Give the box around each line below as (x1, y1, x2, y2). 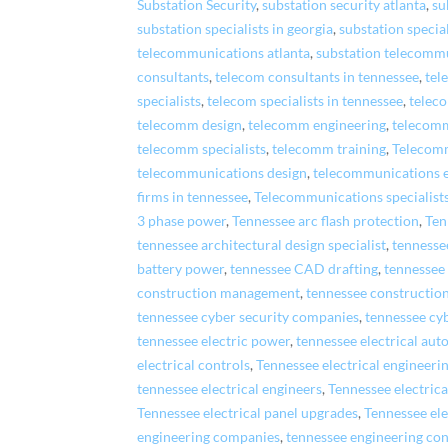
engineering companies (137, 428, 281, 445)
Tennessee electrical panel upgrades (137, 404, 359, 421)
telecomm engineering (248, 116, 387, 133)
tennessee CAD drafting (230, 260, 379, 277)
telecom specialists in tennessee (207, 92, 404, 109)
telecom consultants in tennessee (215, 68, 420, 85)
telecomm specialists (137, 140, 267, 157)
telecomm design (137, 116, 243, 133)
